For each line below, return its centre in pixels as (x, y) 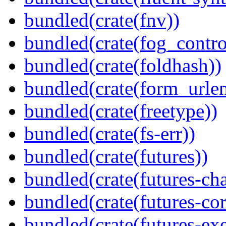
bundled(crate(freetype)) (121, 111)
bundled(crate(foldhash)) (123, 66)
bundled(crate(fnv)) (102, 20)
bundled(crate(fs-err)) (110, 134)
